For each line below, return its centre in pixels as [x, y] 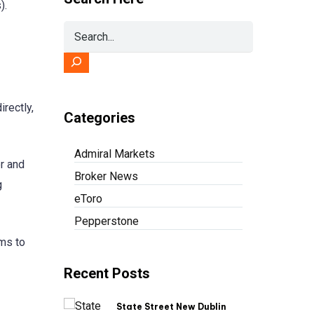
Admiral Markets [115, 154]
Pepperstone [107, 221]
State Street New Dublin [171, 307]
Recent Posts [107, 273]
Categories [100, 118]
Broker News [106, 176]
